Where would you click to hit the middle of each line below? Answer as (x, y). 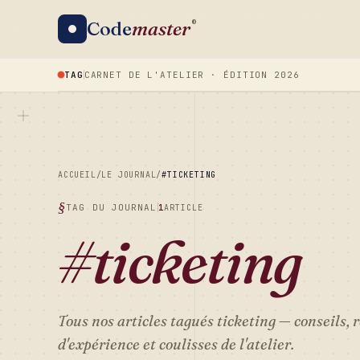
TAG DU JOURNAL (112, 207)
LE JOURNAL (129, 175)
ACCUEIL (77, 175)
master (161, 29)
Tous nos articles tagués (137, 321)
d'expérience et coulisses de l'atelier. (176, 344)
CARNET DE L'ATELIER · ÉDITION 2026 (192, 75)
